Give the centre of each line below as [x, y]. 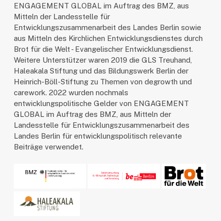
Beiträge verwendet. [49, 147]
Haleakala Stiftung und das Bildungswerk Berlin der [101, 71]
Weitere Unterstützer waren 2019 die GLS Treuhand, [103, 60]
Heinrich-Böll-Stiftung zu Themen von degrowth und [103, 82]
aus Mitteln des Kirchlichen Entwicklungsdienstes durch [109, 38]
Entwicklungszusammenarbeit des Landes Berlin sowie [108, 28]
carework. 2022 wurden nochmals [71, 93]
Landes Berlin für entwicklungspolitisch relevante [98, 136]
